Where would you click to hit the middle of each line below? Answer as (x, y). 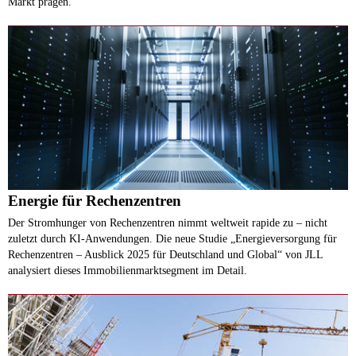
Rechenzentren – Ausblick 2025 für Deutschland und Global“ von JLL (165, 254)
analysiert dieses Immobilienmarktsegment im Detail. (128, 270)
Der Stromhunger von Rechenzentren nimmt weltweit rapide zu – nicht (168, 222)
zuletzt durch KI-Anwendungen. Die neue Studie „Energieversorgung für (172, 238)
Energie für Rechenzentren (95, 200)
